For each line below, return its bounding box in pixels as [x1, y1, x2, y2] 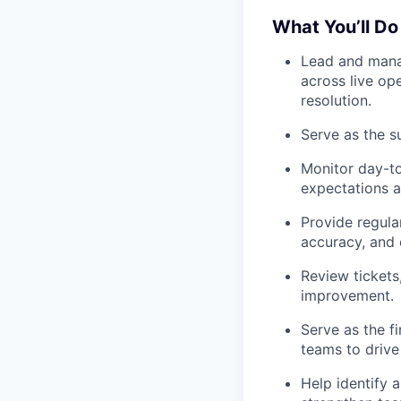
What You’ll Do [272, 16, 398, 38]
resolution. [301, 91, 371, 109]
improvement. [301, 286, 394, 304]
